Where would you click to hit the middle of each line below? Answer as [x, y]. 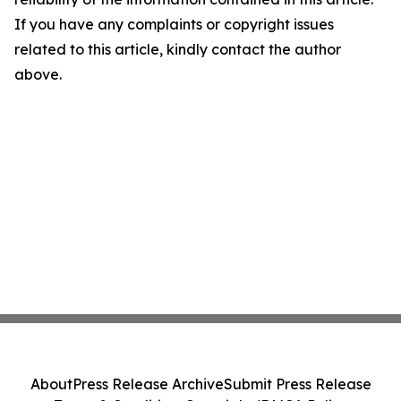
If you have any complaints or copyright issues [174, 25]
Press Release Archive [148, 384]
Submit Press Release [297, 384]
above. [38, 75]
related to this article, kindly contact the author [178, 50]
